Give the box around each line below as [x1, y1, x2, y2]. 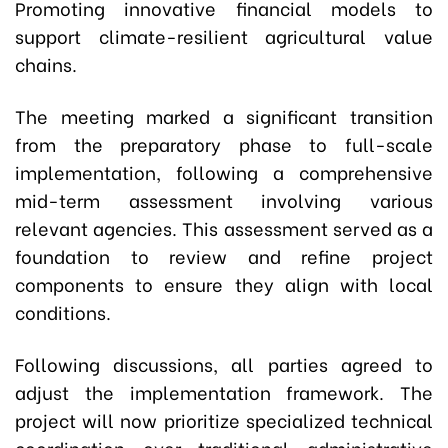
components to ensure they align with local [15, 270, 433, 298]
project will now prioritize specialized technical [15, 406, 433, 434]
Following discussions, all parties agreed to [15, 350, 433, 378]
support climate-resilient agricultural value [15, 22, 433, 50]
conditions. [15, 298, 111, 326]
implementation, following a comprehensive [15, 158, 433, 186]
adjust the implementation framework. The [15, 378, 433, 406]
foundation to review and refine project [15, 242, 433, 270]
